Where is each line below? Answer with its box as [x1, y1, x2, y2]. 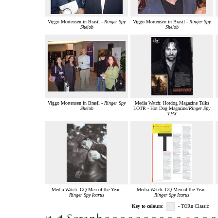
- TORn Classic [178, 203, 212, 209]
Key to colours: [132, 203, 163, 209]
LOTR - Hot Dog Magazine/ [133, 106, 189, 111]
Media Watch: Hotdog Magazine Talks [134, 100, 209, 106]
